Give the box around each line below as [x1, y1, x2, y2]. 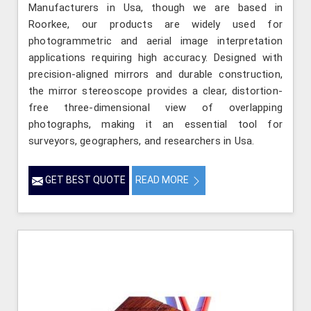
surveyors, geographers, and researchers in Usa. [28, 135, 255, 148]
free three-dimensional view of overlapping [28, 101, 283, 115]
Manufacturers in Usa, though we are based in [28, 1, 283, 15]
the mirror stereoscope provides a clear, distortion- [28, 85, 283, 98]
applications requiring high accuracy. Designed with [28, 51, 283, 65]
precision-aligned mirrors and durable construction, [28, 68, 283, 81]
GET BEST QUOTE [43, 174, 126, 186]
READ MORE [135, 174, 191, 186]
